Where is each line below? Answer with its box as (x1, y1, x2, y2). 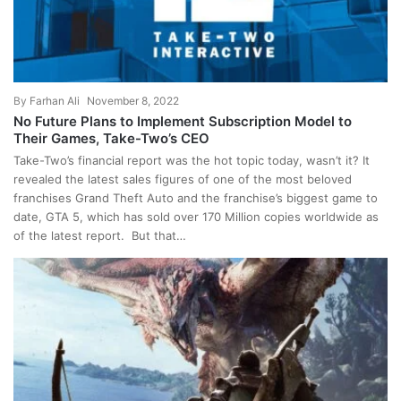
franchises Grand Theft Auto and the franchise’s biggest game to (13, 191, 378, 206)
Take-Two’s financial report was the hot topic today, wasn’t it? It (13, 153, 370, 168)
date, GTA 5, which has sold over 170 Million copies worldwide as (13, 209, 379, 225)
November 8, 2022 (87, 94, 179, 108)
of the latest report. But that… (13, 228, 186, 243)
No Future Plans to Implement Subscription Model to (13, 113, 352, 131)
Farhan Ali (30, 94, 80, 108)
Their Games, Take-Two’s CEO (13, 130, 209, 148)
